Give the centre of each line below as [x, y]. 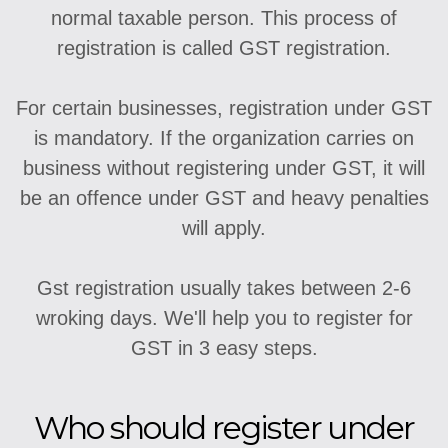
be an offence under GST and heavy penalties [224, 198]
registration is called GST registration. [224, 48]
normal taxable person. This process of [224, 18]
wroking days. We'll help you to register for [224, 318]
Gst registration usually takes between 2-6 [224, 288]
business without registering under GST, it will [224, 168]
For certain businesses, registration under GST [224, 108]
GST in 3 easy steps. [224, 348]
